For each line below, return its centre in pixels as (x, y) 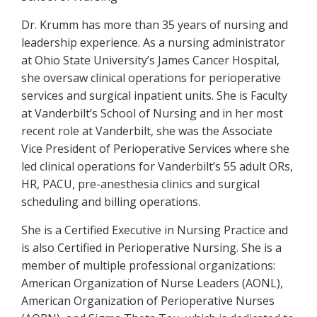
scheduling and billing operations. (111, 202)
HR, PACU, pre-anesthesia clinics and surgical (140, 184)
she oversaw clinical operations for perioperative (151, 78)
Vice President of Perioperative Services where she (155, 149)
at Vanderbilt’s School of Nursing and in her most (152, 113)
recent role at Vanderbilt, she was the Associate (147, 131)
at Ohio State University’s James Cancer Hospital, (150, 60)
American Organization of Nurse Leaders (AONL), (152, 283)
